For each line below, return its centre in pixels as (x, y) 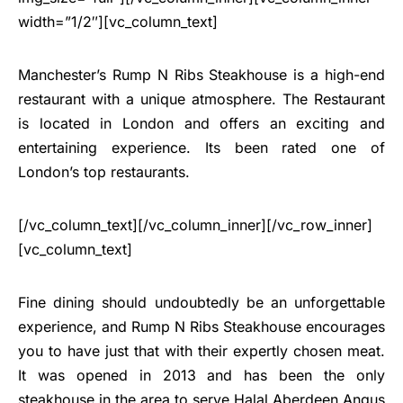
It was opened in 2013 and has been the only (201, 376)
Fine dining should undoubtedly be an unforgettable (201, 303)
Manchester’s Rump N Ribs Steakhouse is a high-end (201, 75)
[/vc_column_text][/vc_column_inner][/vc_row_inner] (195, 225)
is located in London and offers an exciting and (201, 124)
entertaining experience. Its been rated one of (201, 148)
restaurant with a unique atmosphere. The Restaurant (201, 99)
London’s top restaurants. (104, 172)
